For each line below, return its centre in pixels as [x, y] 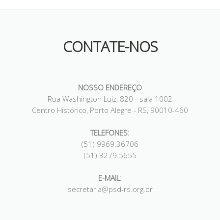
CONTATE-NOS [110, 47]
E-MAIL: [110, 178]
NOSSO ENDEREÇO [110, 88]
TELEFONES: [110, 133]
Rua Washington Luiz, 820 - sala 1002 [110, 99]
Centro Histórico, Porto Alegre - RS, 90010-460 [110, 110]
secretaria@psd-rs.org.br [110, 189]
